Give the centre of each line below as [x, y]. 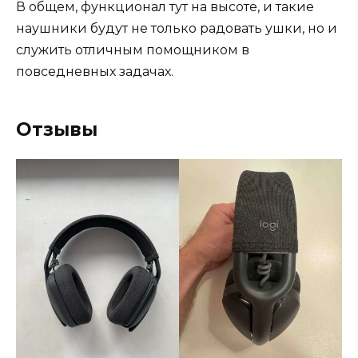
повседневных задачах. [95, 71]
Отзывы [57, 129]
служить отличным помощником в [133, 50]
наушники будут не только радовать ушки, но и [177, 28]
